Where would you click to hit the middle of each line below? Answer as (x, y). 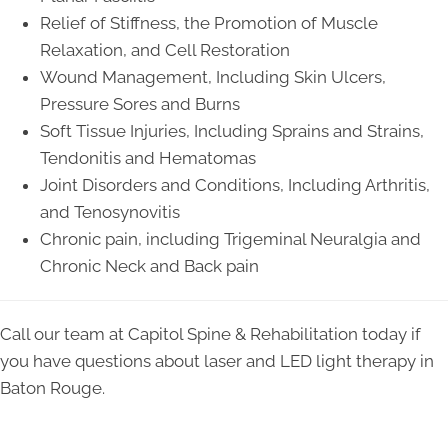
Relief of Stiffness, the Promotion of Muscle (209, 23)
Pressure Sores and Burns (140, 104)
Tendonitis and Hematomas (148, 158)
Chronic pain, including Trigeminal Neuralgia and (230, 239)
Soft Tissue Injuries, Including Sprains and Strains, (232, 131)
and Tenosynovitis (110, 212)
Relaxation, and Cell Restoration (165, 50)
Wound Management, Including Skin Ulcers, (213, 77)
